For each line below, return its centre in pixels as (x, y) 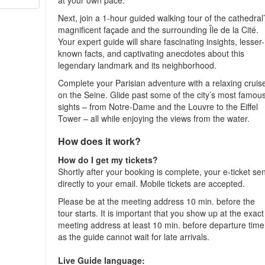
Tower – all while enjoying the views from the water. (154, 118)
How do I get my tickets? (108, 160)
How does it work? (100, 141)
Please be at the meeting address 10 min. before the (157, 201)
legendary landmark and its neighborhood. (138, 65)
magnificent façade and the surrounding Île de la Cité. (159, 30)
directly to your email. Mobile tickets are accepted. (152, 183)
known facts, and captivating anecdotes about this (151, 53)
